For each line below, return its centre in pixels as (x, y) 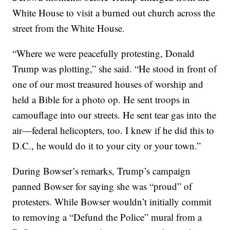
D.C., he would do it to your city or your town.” (107, 146)
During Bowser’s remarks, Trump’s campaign (102, 171)
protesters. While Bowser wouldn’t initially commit (112, 202)
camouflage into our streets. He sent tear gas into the (114, 115)
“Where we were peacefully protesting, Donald (104, 53)
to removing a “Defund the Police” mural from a (107, 217)
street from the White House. (69, 28)
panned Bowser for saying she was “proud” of (102, 186)
